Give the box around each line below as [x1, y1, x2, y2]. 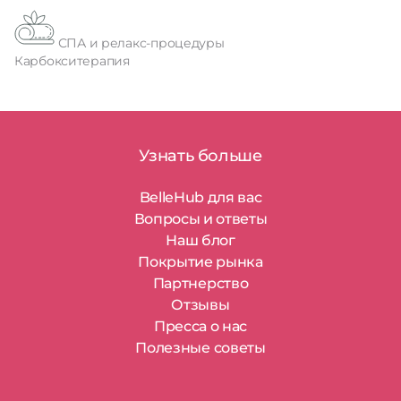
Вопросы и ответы [133, 210, 268, 227]
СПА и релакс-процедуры [57, 35, 225, 51]
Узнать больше [139, 146, 262, 166]
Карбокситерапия [14, 53, 130, 69]
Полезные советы [135, 339, 266, 356]
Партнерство [152, 275, 249, 292]
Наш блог [166, 232, 235, 249]
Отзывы [171, 296, 230, 313]
